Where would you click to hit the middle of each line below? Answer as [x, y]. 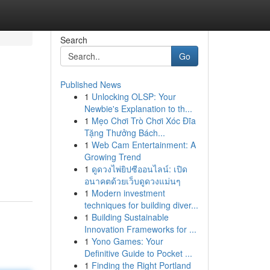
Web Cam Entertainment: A [143, 145]
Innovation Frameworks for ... [140, 229]
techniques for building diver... [141, 205]
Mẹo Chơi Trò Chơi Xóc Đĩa [143, 121]
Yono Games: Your [127, 241]
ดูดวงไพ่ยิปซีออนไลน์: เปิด [139, 169]
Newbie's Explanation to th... [138, 108]
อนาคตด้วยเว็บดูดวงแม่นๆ [132, 181]
